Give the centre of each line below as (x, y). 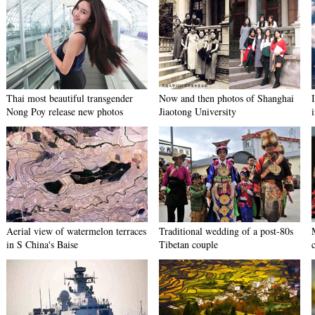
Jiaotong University (198, 111)
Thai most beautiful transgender (70, 98)
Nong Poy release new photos (65, 111)
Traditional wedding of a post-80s (226, 231)
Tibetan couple (188, 244)
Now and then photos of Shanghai (226, 98)
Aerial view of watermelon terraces (76, 231)
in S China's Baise (42, 244)
